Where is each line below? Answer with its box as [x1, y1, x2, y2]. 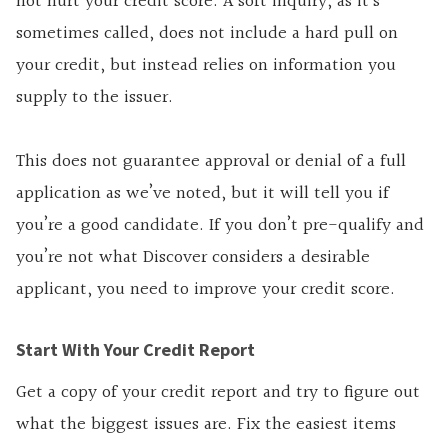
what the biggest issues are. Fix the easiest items [16, 410, 396, 440]
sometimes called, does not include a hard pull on [16, 19, 398, 49]
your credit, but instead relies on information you [16, 51, 396, 81]
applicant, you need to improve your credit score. [16, 275, 395, 305]
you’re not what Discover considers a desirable [16, 243, 370, 273]
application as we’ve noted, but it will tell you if [16, 179, 389, 209]
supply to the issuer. [16, 83, 173, 113]
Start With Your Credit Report [16, 338, 255, 362]
